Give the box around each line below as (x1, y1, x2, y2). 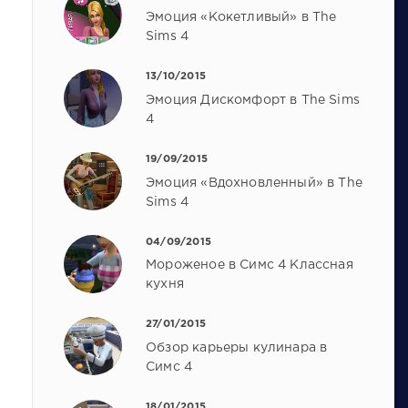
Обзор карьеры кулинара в (146, 342, 328, 354)
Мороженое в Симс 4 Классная (146, 260, 353, 271)
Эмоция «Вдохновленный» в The (146, 177, 362, 189)
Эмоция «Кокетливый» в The (146, 11, 337, 23)
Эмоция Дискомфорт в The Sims (146, 94, 360, 106)
